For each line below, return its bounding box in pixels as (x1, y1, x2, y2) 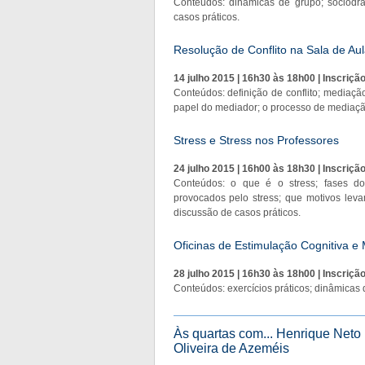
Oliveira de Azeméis (173, 341, 289, 355)
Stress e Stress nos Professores (173, 133, 339, 147)
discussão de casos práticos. (173, 206, 301, 218)
